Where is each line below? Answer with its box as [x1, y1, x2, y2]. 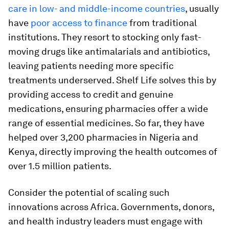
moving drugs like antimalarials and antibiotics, [8, 46, 210, 57]
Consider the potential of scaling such [8, 187, 170, 198]
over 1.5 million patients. [8, 161, 111, 171]
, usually [185, 3, 219, 14]
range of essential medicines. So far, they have [8, 118, 204, 128]
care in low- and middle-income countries [8, 3, 185, 14]
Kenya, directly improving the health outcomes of [8, 146, 217, 157]
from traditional [127, 17, 197, 28]
